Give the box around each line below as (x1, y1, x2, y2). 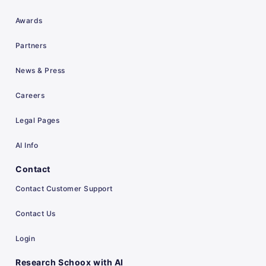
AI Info (15, 141, 39, 150)
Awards (15, 16, 43, 25)
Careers (15, 91, 45, 100)
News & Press (15, 66, 65, 75)
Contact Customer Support (15, 184, 113, 193)
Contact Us (15, 209, 56, 218)
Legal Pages (15, 116, 60, 125)
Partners (15, 41, 47, 50)
